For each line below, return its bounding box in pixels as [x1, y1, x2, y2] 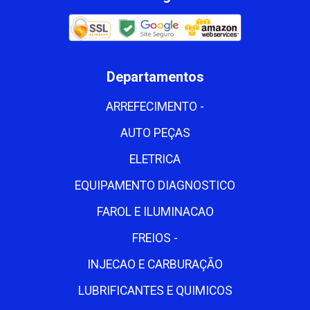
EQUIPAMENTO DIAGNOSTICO [75, 179, 235, 192]
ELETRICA [129, 152, 181, 166]
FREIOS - [132, 231, 178, 245]
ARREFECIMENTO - [106, 100, 204, 113]
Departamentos [106, 69, 204, 85]
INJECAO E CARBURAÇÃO [87, 257, 223, 271]
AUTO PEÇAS [120, 126, 190, 140]
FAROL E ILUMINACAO [96, 205, 214, 219]
